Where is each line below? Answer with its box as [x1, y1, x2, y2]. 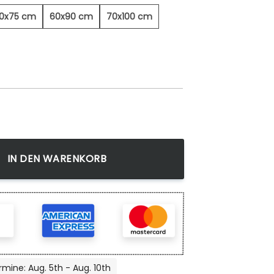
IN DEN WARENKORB [7, 152, 107, 166]
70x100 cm [106, 10, 152, 23]
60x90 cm [50, 10, 93, 23]
